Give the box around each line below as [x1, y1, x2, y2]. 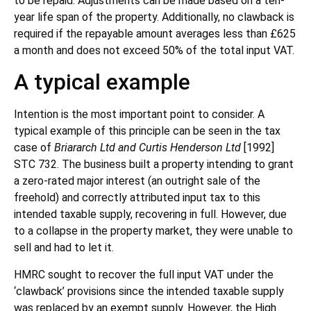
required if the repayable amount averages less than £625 [14, 26, 296, 40]
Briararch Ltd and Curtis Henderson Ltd [54, 141, 241, 155]
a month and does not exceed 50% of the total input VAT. [14, 43, 294, 57]
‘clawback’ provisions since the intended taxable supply [14, 284, 284, 298]
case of [14, 141, 54, 155]
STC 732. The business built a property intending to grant [14, 158, 294, 171]
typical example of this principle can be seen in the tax [14, 124, 280, 138]
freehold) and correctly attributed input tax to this [14, 191, 260, 205]
